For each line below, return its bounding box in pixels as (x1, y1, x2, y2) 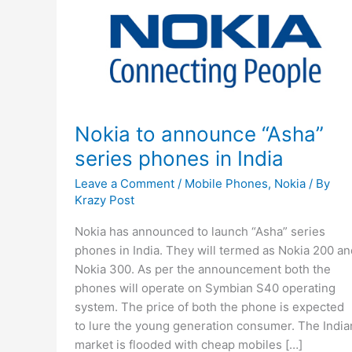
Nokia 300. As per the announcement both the (74, 261, 331, 277)
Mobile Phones (184, 175, 268, 191)
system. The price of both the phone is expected (74, 299, 344, 314)
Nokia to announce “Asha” (74, 122, 324, 147)
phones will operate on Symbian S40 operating (74, 280, 335, 295)
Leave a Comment (74, 175, 174, 191)
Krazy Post (74, 192, 134, 207)
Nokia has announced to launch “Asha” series (74, 223, 325, 239)
